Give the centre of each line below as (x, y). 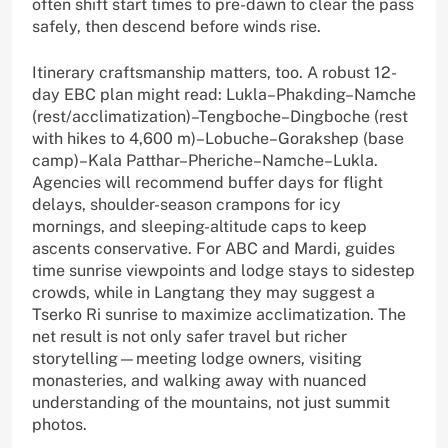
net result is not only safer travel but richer (189, 337)
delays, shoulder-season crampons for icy (186, 205)
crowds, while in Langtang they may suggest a (203, 293)
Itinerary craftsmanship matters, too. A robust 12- (214, 73)
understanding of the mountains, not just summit (211, 403)
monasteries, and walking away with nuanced (199, 381)
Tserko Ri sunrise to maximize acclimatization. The (219, 315)
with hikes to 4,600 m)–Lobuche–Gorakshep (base (218, 139)
